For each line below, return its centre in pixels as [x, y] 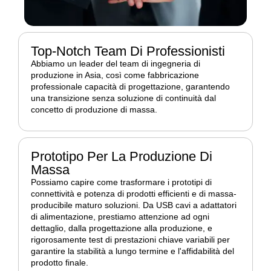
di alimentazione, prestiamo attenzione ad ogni [120, 217]
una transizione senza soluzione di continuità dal [123, 98]
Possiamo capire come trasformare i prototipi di [121, 182]
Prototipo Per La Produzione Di [122, 157]
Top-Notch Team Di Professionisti [128, 51]
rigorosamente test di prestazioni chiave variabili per [130, 240]
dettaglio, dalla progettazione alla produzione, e [122, 228]
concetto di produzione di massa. [94, 110]
